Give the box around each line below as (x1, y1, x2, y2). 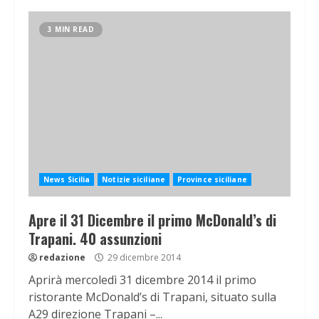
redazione (39, 251, 85, 264)
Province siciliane (177, 174, 247, 185)
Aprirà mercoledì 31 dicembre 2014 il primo (28, 272, 256, 288)
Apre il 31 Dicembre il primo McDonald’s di (28, 209, 276, 231)
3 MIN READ (48, 24, 94, 35)
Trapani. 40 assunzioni (28, 228, 162, 250)
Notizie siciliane (102, 174, 165, 185)
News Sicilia (43, 174, 90, 185)
